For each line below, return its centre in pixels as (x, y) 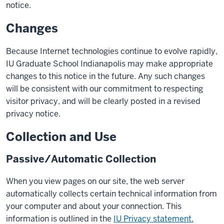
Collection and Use (61, 137)
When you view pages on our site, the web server (95, 181)
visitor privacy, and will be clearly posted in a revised (103, 101)
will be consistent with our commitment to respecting (104, 89)
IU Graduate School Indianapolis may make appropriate (109, 64)
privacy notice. (33, 114)
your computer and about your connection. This (94, 206)
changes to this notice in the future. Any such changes (105, 76)
